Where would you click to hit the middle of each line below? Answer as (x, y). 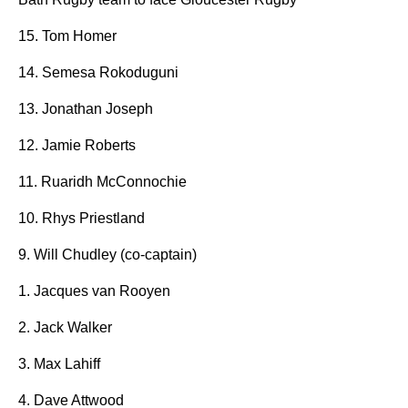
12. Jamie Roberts (77, 145)
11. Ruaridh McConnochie (102, 182)
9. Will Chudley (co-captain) (107, 255)
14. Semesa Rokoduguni (98, 72)
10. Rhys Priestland (82, 218)
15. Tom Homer (67, 36)
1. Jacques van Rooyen (94, 291)
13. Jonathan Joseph (86, 109)
